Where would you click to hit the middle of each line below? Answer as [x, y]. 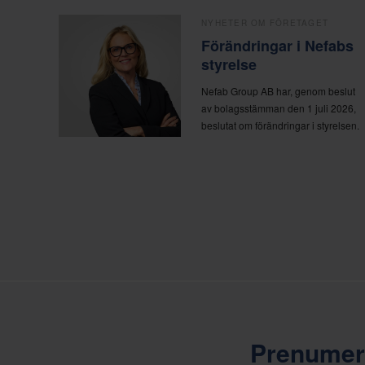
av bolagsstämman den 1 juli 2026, [279, 108]
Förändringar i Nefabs [278, 46]
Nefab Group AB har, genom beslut [279, 91]
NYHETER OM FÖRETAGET [265, 23]
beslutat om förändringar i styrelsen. [281, 125]
